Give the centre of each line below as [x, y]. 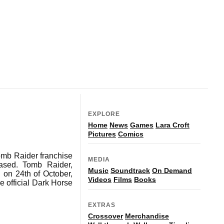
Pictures [102, 134]
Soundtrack [130, 170]
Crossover [105, 216]
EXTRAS [102, 205]
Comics [131, 134]
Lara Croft [172, 125]
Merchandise [147, 216]
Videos [100, 179]
